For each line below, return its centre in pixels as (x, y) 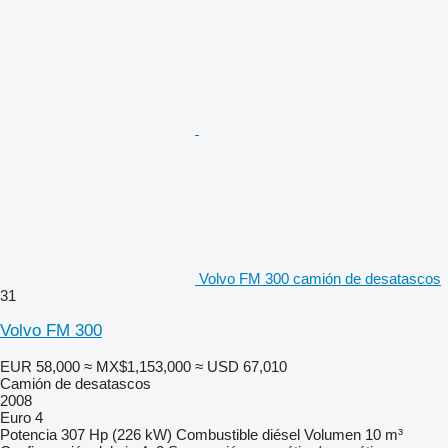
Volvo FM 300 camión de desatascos (320, 278)
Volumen (332, 434)
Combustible (217, 434)
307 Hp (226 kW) (116, 434)
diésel (281, 434)
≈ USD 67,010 (241, 366)
